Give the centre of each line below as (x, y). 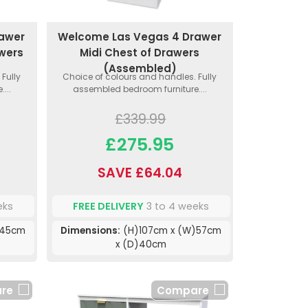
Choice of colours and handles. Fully (140, 77)
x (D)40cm (141, 245)
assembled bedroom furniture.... (140, 89)
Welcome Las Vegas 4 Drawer (140, 37)
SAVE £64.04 (140, 173)
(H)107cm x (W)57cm (171, 231)
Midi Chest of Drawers (140, 53)
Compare (183, 291)
